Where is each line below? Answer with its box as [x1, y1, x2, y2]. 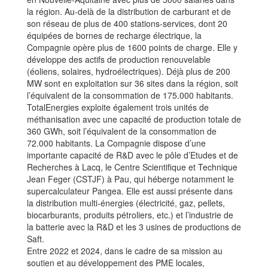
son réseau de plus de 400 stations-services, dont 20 [27, 17, 227, 30]
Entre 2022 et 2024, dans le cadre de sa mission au [27, 245, 223, 257]
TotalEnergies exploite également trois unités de [27, 101, 209, 114]
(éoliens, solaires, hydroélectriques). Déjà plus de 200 [27, 65, 230, 78]
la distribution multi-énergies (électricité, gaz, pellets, [27, 197, 225, 209]
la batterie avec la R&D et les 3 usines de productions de [27, 221, 241, 233]
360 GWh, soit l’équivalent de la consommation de [27, 125, 217, 138]
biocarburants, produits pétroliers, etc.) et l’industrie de [27, 209, 233, 221]
